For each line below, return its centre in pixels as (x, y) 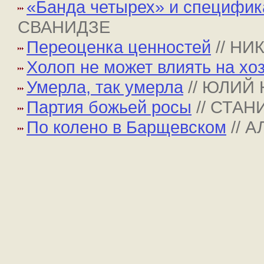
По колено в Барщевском (126, 127)
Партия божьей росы (109, 107)
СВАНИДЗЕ (64, 27)
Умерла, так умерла (105, 87)
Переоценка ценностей (119, 47)
